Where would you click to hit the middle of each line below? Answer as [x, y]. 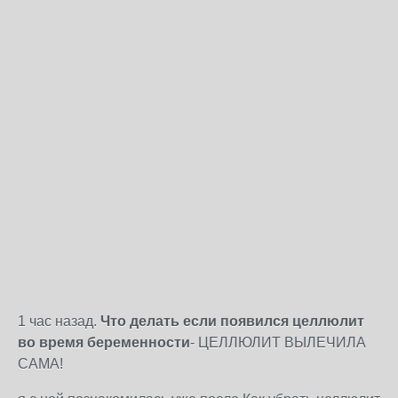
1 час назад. [59, 321]
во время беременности [104, 342]
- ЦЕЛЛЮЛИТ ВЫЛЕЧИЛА [278, 342]
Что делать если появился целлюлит [232, 321]
